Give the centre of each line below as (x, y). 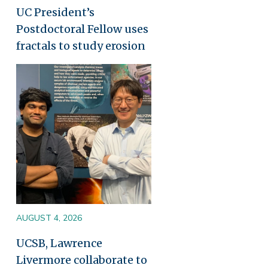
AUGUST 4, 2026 (49, 218)
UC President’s (55, 12)
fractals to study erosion (81, 45)
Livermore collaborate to (82, 260)
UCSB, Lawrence (59, 243)
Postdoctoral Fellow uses (82, 29)
